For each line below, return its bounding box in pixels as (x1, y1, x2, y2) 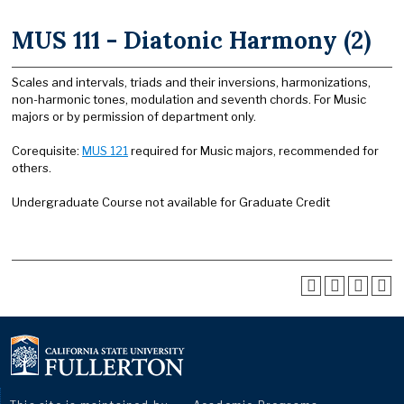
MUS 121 (82, 142, 128, 158)
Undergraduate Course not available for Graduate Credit (12, 194, 330, 209)
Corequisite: (12, 142, 82, 158)
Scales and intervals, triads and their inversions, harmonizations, (12, 74, 371, 89)
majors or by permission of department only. (12, 108, 256, 124)
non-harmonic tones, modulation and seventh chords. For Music (12, 91, 366, 106)
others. (12, 160, 51, 175)
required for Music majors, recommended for (128, 142, 379, 158)
